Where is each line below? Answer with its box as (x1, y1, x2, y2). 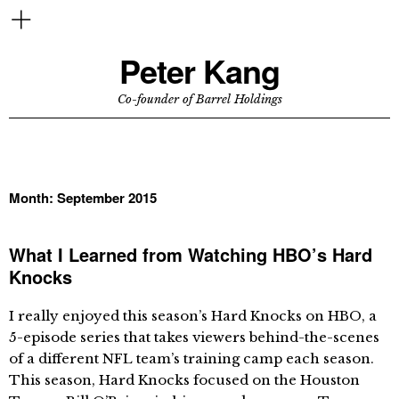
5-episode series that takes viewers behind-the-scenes (9, 329, 379, 346)
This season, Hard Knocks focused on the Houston (9, 371, 360, 388)
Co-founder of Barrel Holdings (117, 92, 282, 107)
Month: (9, 188, 57, 208)
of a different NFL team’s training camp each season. (9, 350, 374, 367)
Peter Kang (119, 47, 280, 94)
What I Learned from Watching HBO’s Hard (9, 241, 372, 267)
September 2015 (57, 188, 157, 208)
